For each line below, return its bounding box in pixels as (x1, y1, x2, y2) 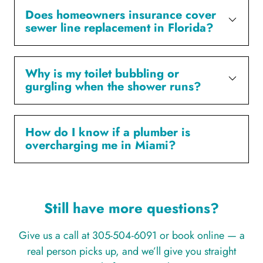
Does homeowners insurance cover (25, 6, 216, 23)
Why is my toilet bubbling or (25, 65, 179, 82)
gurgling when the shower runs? (25, 77, 201, 95)
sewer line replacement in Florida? (25, 19, 214, 36)
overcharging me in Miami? (25, 136, 176, 154)
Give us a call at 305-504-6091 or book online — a (18, 227, 245, 243)
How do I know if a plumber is (25, 123, 190, 141)
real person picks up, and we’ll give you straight (27, 243, 236, 259)
